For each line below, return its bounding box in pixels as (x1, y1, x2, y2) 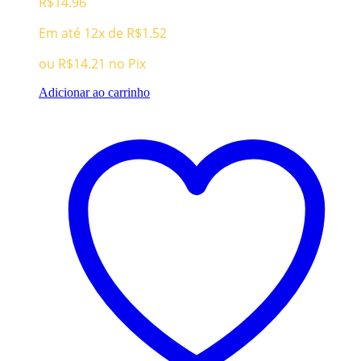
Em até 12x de (39, 24, 127, 43)
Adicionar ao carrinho (39, 85, 150, 100)
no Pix (109, 55, 146, 73)
